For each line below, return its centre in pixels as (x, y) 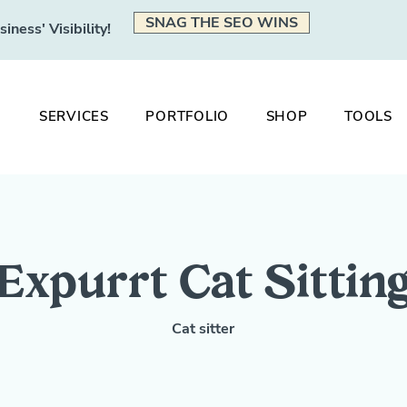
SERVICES (74, 116)
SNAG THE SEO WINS (221, 23)
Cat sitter (203, 329)
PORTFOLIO (188, 116)
